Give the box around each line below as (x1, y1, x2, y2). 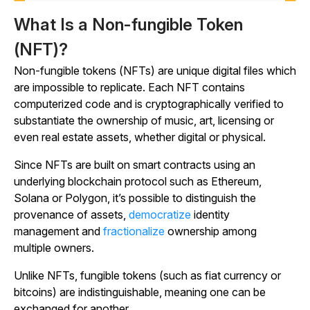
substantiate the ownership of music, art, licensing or (14, 113, 274, 127)
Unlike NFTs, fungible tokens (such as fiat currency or (14, 268, 281, 282)
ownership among (165, 224, 257, 238)
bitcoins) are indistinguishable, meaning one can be (14, 285, 266, 299)
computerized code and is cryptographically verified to (14, 97, 284, 111)
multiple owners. (14, 241, 97, 255)
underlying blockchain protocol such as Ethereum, (14, 174, 262, 188)
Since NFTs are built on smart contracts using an (14, 158, 255, 172)
